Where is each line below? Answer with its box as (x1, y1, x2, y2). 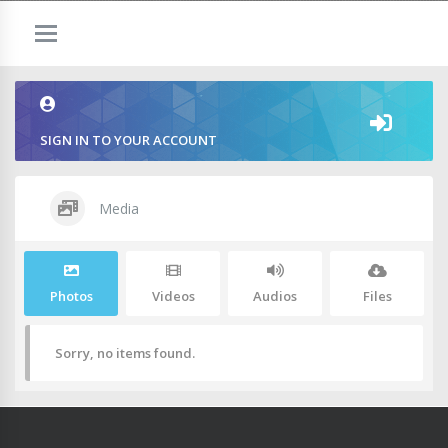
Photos (49, 287, 93, 305)
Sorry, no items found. (55, 344, 195, 362)
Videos (151, 287, 195, 305)
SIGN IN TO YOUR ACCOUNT (40, 131, 217, 149)
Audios (253, 287, 297, 305)
